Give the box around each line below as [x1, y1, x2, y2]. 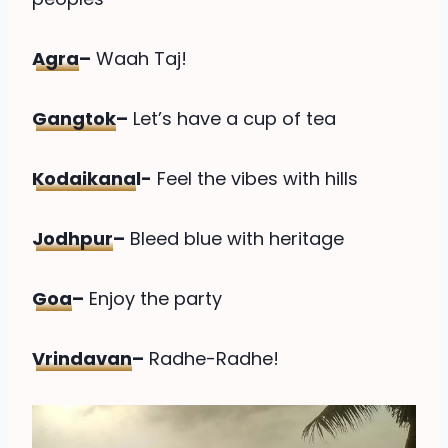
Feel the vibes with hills [152, 165, 358, 191]
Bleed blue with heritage [125, 225, 344, 251]
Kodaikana [32, 165, 136, 191]
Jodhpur [32, 225, 113, 251]
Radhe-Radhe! [144, 345, 279, 371]
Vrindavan [32, 345, 132, 371]
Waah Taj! [91, 45, 187, 71]
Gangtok [32, 105, 116, 131]
